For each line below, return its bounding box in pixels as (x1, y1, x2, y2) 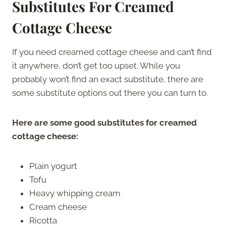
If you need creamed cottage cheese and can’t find (12, 46, 212, 57)
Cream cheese (29, 201, 87, 212)
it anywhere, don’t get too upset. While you (12, 60, 180, 71)
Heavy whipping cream (29, 188, 121, 198)
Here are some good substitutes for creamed (12, 117, 197, 128)
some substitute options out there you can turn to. (12, 87, 210, 98)
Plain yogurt (29, 160, 77, 171)
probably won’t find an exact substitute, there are (12, 74, 203, 84)
